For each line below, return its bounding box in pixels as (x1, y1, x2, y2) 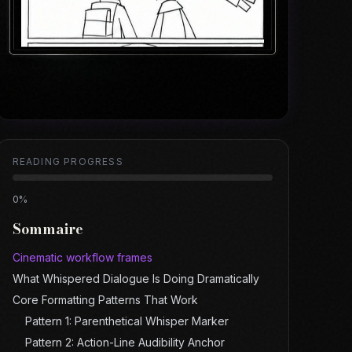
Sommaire (12, 218, 83, 240)
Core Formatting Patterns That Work (12, 293, 198, 307)
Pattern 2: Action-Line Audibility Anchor (24, 335, 225, 350)
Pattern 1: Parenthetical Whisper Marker (24, 314, 229, 328)
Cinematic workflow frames (12, 251, 152, 265)
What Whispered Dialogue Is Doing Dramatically (12, 272, 259, 286)
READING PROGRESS (12, 156, 123, 168)
